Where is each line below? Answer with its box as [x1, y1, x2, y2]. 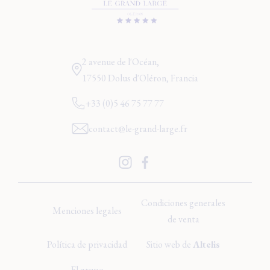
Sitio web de [146, 237, 193, 251]
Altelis [193, 237, 220, 251]
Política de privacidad [46, 237, 127, 251]
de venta [167, 212, 199, 225]
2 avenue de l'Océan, [82, 55, 159, 68]
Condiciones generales [141, 196, 225, 209]
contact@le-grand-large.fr [89, 122, 187, 135]
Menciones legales [52, 204, 122, 218]
